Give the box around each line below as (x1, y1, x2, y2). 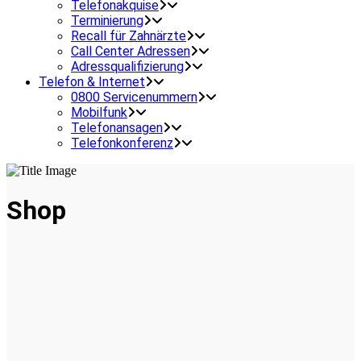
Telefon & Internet (39, 74, 145, 89)
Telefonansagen (71, 120, 163, 135)
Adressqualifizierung (71, 59, 184, 74)
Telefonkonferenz (71, 135, 173, 151)
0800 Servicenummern (71, 89, 197, 105)
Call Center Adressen (71, 44, 190, 59)
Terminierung (71, 13, 143, 28)
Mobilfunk (71, 105, 127, 120)
